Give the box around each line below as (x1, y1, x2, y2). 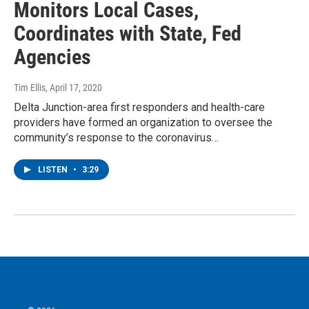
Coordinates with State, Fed (14, 21, 241, 46)
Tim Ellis (14, 82, 46, 94)
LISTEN (38, 165, 70, 175)
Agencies (14, 45, 91, 70)
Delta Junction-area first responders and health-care (14, 101, 265, 114)
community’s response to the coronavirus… (14, 131, 219, 145)
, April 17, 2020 (46, 82, 102, 94)
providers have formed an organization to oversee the (14, 116, 272, 130)
